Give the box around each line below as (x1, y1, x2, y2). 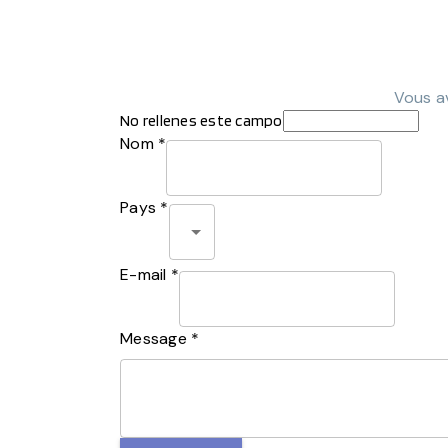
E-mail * (120, 264, 179, 285)
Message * (120, 328, 200, 349)
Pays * (120, 197, 169, 218)
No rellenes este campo (120, 111, 283, 130)
